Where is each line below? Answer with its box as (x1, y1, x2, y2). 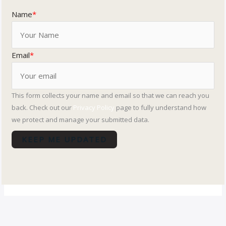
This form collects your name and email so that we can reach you (12, 90, 210, 100)
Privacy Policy (73, 102, 115, 112)
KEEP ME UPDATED (22, 134, 107, 144)
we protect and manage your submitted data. (12, 115, 150, 124)
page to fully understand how (115, 102, 207, 112)
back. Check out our (12, 102, 74, 112)
